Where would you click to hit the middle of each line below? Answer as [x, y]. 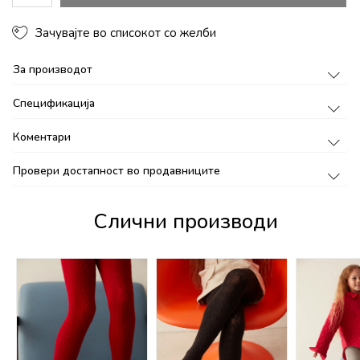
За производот [53, 69]
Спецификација [54, 103]
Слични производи [186, 221]
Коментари [42, 137]
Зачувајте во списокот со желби [126, 33]
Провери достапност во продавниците [117, 170]
